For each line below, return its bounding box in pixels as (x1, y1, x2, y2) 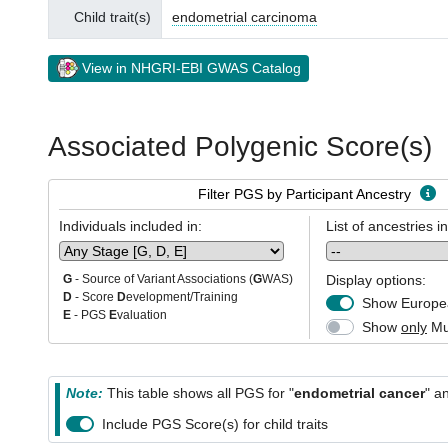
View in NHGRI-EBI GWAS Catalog (82, 60, 301, 76)
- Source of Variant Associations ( (72, 273, 253, 285)
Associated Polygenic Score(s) (48, 131, 432, 162)
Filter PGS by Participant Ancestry (198, 186, 415, 202)
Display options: (326, 272, 426, 288)
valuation (117, 309, 167, 321)
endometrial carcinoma (172, 9, 317, 25)
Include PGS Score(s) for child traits (102, 416, 328, 432)
